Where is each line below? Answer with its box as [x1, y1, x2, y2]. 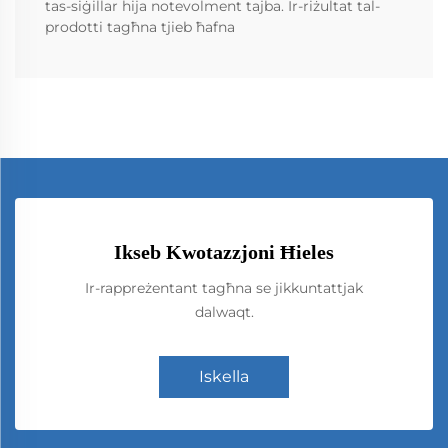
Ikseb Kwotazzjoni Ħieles [114, 240, 334, 263]
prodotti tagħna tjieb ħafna [45, 17, 235, 36]
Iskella [199, 366, 249, 386]
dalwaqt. [194, 302, 254, 321]
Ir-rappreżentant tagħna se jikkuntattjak [85, 278, 363, 297]
